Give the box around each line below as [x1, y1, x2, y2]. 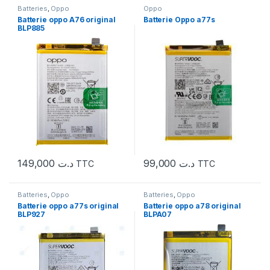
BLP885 [17, 24, 45, 33]
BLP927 [17, 209, 46, 219]
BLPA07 [143, 209, 172, 219]
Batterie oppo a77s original [17, 201, 119, 210]
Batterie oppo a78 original [143, 201, 241, 210]
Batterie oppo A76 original [17, 15, 116, 25]
